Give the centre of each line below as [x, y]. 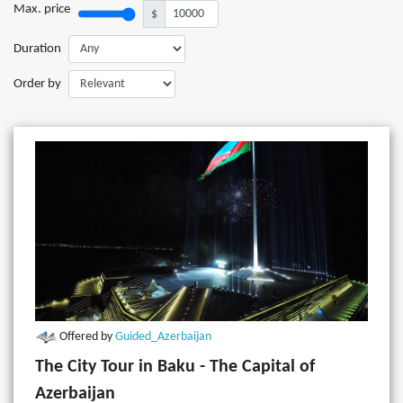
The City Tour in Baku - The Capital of [175, 367]
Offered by [87, 337]
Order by [37, 84]
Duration [37, 49]
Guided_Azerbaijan [163, 337]
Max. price [42, 9]
